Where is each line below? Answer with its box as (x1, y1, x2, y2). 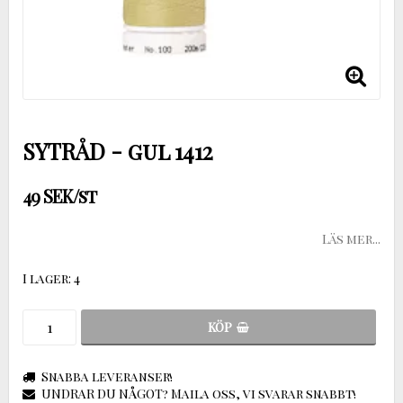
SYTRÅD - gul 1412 (22, 135, 213, 166)
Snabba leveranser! (41, 367, 173, 385)
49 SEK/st (22, 183, 96, 208)
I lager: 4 (22, 269, 80, 287)
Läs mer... (322, 229, 381, 247)
